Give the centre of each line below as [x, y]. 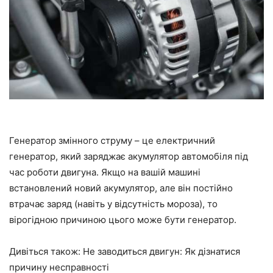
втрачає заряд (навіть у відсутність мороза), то [113, 204]
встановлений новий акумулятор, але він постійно [121, 188]
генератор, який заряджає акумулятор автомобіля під [129, 156]
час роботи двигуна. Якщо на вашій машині [105, 172]
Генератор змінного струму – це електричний [112, 140]
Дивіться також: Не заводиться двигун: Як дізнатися [125, 251]
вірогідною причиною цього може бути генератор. [123, 219]
